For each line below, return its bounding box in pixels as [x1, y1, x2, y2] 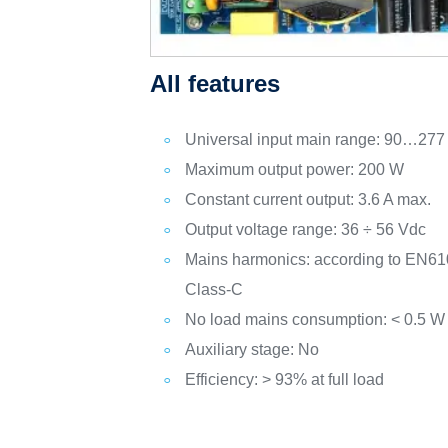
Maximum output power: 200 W [185, 160, 405, 178]
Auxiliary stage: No [185, 340, 320, 358]
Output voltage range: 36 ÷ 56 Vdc [185, 220, 427, 238]
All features [150, 69, 281, 97]
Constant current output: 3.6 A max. [185, 190, 432, 208]
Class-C [185, 280, 244, 298]
